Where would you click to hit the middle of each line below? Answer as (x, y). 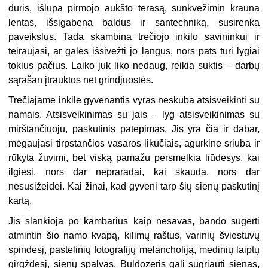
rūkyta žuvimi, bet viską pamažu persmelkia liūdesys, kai (134, 157)
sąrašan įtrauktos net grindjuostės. (81, 80)
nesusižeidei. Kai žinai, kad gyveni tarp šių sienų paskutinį (134, 186)
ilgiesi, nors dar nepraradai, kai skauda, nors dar (134, 172)
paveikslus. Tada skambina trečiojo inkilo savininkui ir (134, 36)
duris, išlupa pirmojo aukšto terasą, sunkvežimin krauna (134, 8)
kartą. (20, 200)
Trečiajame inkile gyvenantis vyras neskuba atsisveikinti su (134, 100)
